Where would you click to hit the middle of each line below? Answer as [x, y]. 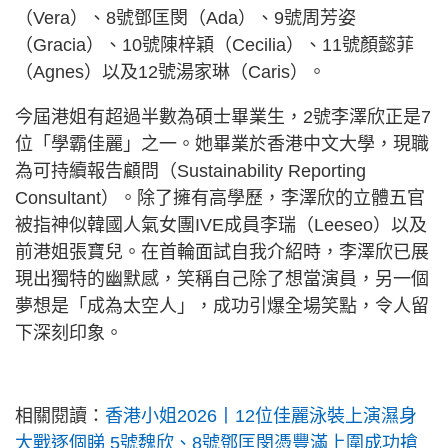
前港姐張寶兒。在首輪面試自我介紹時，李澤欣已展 [222, 252]
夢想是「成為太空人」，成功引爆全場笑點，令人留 [222, 306]
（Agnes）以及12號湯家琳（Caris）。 [170, 72]
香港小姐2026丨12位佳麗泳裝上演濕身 [261, 416]
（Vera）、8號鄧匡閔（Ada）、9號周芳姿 [185, 18]
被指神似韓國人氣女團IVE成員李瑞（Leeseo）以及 [221, 225]
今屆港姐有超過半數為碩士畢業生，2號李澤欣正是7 [223, 117]
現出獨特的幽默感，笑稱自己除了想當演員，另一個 [222, 279]
